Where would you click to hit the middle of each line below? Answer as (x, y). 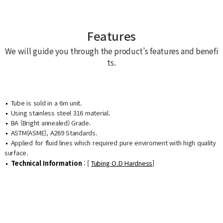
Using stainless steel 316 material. (59, 112)
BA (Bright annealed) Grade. (50, 122)
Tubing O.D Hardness (122, 163)
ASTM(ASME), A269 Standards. (53, 132)
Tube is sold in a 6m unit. (45, 103)
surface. (16, 152)
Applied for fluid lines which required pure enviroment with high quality (112, 142)
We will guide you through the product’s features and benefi (111, 51)
